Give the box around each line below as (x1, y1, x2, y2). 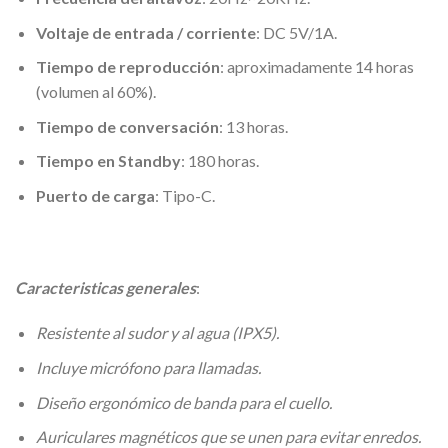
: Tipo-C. (154, 185, 215, 205)
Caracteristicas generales (15, 277, 196, 297)
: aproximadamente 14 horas (219, 57, 414, 77)
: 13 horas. (218, 116, 288, 136)
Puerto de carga (35, 185, 155, 205)
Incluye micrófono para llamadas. (35, 357, 261, 377)
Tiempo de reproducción (35, 57, 220, 77)
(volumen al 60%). (35, 82, 156, 102)
